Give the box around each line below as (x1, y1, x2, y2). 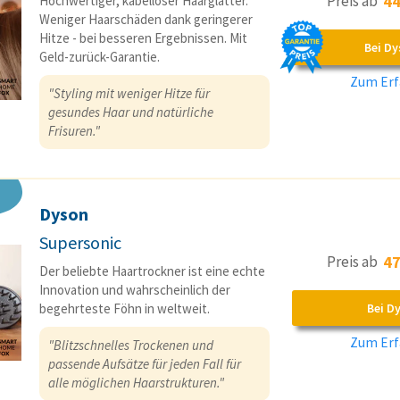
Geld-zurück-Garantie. (39, 48, 160, 66)
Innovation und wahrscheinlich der (39, 281, 230, 299)
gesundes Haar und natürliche (48, 104, 213, 121)
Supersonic (39, 231, 121, 254)
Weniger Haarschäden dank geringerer (39, 11, 253, 29)
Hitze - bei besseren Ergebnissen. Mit (39, 29, 247, 47)
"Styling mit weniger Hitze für (48, 85, 210, 103)
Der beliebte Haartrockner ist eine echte (39, 262, 265, 280)
